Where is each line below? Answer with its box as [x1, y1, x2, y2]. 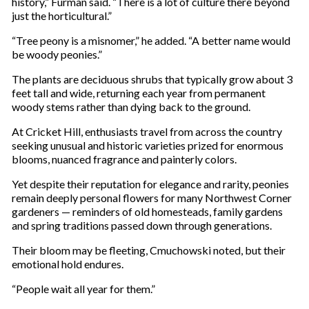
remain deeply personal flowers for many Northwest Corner [11, 191, 292, 205]
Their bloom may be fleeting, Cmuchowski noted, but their [11, 243, 286, 257]
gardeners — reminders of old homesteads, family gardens [11, 205, 283, 219]
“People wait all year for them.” [11, 282, 155, 296]
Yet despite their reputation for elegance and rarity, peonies [11, 177, 289, 191]
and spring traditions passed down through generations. [11, 219, 272, 232]
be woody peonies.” [11, 48, 102, 61]
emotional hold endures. [11, 257, 123, 271]
